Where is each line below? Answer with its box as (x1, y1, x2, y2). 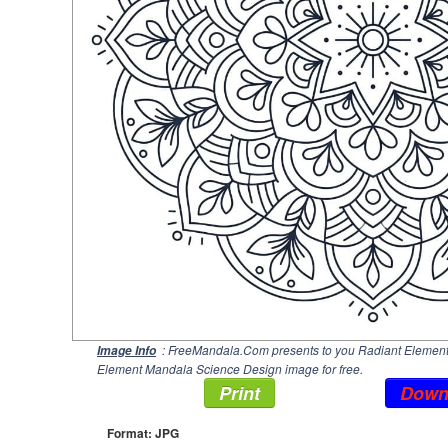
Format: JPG (107, 424, 179, 442)
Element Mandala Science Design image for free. (97, 360, 363, 377)
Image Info (97, 342, 156, 359)
